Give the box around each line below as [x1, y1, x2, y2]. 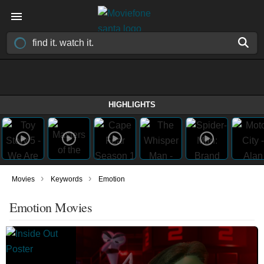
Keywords [51, 175, 82, 183]
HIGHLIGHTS [108, 100, 156, 109]
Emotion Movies [9, 199, 92, 216]
